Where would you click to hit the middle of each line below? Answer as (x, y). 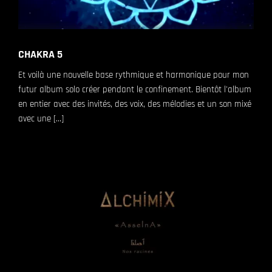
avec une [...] (41, 118)
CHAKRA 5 (40, 54)
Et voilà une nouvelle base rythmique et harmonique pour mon (134, 75)
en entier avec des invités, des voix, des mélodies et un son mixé (135, 104)
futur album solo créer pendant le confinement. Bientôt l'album (135, 89)
